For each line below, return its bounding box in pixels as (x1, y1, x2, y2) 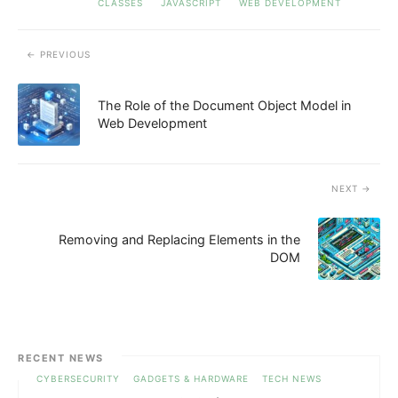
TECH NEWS (262, 372, 322, 384)
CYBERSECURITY (36, 372, 120, 384)
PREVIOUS (40, 48, 91, 60)
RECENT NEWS (18, 351, 104, 364)
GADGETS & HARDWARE (133, 372, 249, 384)
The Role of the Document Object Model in (98, 97, 351, 113)
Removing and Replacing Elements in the (59, 231, 300, 247)
